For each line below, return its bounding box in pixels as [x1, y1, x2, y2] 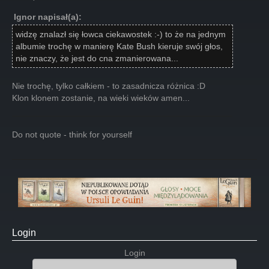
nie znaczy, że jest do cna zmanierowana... [16, 53, 178, 63]
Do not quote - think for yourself [12, 129, 132, 139]
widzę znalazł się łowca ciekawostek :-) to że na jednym [16, 29, 226, 39]
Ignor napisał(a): [14, 11, 82, 22]
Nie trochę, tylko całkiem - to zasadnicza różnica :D [12, 80, 205, 91]
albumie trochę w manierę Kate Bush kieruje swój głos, [16, 41, 223, 51]
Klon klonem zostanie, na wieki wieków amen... [12, 92, 190, 103]
